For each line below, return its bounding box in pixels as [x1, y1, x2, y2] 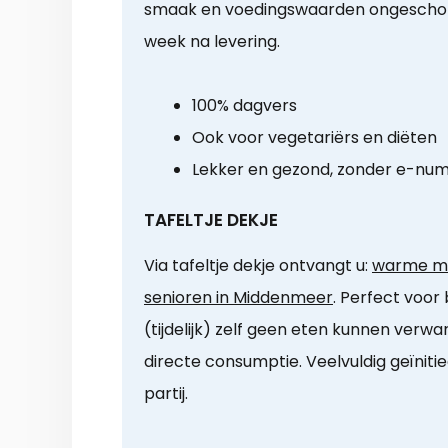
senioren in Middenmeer [144, 286, 333, 310]
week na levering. [144, 30, 280, 54]
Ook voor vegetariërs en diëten [192, 126, 437, 150]
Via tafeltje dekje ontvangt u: [144, 254, 372, 278]
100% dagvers [192, 94, 297, 118]
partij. [144, 382, 188, 406]
